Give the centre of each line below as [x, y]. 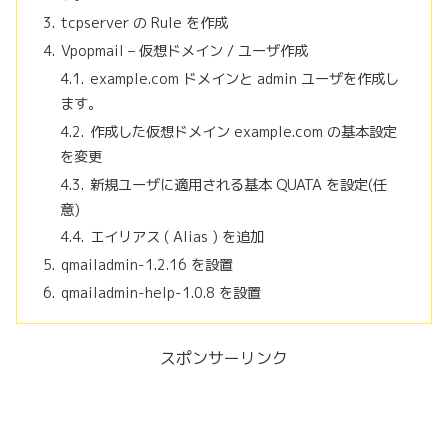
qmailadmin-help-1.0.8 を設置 [160, 293]
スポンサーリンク [224, 358]
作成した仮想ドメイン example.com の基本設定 [244, 131]
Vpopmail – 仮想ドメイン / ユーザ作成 [184, 50]
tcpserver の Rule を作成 [144, 23]
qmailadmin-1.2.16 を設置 [146, 265]
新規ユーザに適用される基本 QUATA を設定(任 [239, 184]
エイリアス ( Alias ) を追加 [177, 237]
